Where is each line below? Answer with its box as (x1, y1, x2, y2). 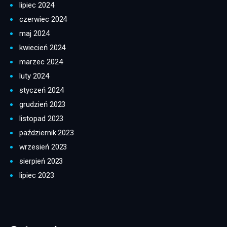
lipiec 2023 (19, 170, 54, 180)
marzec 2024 (19, 57, 63, 66)
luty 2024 (19, 71, 49, 81)
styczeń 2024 (19, 85, 64, 95)
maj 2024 (19, 28, 50, 38)
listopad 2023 (19, 113, 64, 123)
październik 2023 (19, 128, 74, 137)
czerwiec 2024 (19, 14, 67, 24)
